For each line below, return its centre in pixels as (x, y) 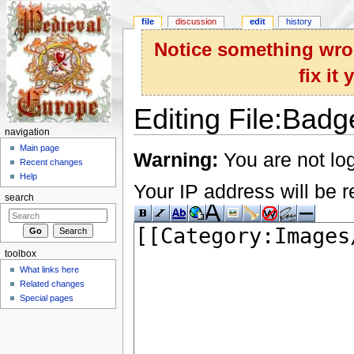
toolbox (20, 253)
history (299, 22)
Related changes (53, 284)
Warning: (175, 160)
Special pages (47, 298)
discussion (196, 22)
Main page (40, 148)
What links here (50, 270)
